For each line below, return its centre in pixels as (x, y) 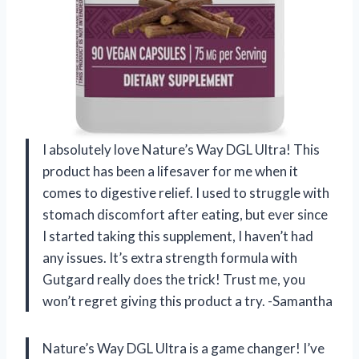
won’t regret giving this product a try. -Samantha (188, 301)
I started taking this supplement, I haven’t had (178, 236)
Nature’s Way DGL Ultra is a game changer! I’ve (184, 348)
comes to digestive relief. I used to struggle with (186, 192)
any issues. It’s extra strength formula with (170, 257)
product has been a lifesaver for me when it (170, 171)
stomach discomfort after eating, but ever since (185, 214)
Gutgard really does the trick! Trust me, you (174, 279)
